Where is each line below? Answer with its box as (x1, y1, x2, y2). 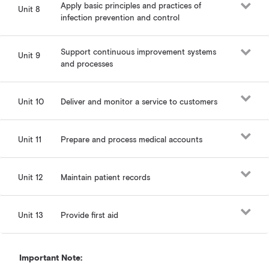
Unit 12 (17, 173, 43, 183)
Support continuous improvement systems (61, 47, 217, 58)
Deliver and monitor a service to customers (61, 97, 218, 107)
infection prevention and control (61, 13, 180, 23)
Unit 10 (17, 97, 44, 107)
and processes (61, 59, 113, 70)
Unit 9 (17, 51, 40, 61)
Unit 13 (17, 211, 43, 221)
